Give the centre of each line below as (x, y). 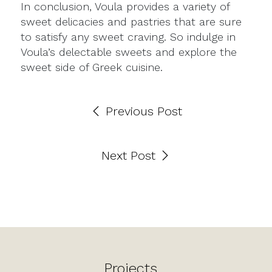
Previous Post (142, 111)
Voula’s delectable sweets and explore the (129, 52)
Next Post (130, 155)
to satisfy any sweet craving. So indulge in (128, 37)
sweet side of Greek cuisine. (92, 67)
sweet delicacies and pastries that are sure (131, 22)
